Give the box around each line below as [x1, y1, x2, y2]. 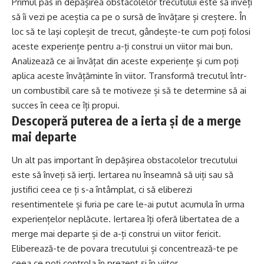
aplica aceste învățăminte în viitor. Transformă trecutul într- [12, 70, 247, 82]
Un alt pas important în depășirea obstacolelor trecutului [12, 154, 237, 166]
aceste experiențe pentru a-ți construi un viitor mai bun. [12, 41, 233, 52]
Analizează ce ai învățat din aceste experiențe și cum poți [12, 55, 239, 67]
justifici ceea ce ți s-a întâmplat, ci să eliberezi [12, 183, 192, 195]
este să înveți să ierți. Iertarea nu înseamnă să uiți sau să [12, 169, 233, 180]
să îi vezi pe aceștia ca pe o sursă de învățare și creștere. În [12, 11, 246, 23]
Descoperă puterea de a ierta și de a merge [12, 113, 241, 129]
